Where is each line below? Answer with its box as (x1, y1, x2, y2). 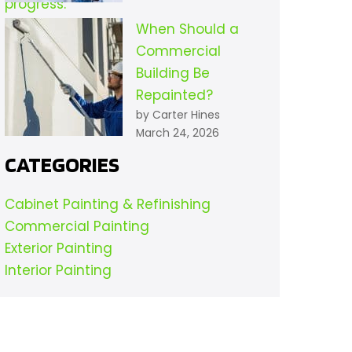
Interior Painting (4, 261, 112, 280)
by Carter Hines (135, 107, 220, 123)
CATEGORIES (4, 151, 119, 178)
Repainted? (135, 86, 213, 105)
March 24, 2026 (135, 125, 219, 141)
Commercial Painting (4, 217, 149, 236)
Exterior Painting (4, 239, 112, 258)
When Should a (135, 20, 239, 39)
